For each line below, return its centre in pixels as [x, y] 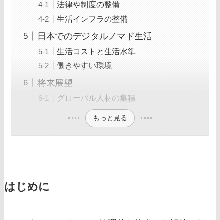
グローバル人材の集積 [96, 98]
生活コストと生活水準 [96, 51]
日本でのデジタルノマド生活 [95, 36]
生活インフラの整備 [93, 19]
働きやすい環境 [85, 66]
